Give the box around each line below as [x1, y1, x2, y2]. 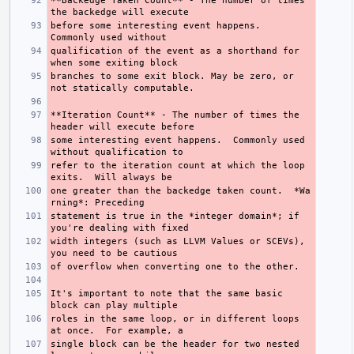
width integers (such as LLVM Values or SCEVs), [51, 235, 305, 247]
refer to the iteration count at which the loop [51, 160, 305, 171]
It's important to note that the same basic [51, 288, 283, 299]
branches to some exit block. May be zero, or [51, 70, 294, 81]
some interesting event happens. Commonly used [51, 134, 305, 145]
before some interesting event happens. [51, 20, 261, 31]
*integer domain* [189, 210, 277, 221]
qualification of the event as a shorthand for [51, 45, 299, 56]
